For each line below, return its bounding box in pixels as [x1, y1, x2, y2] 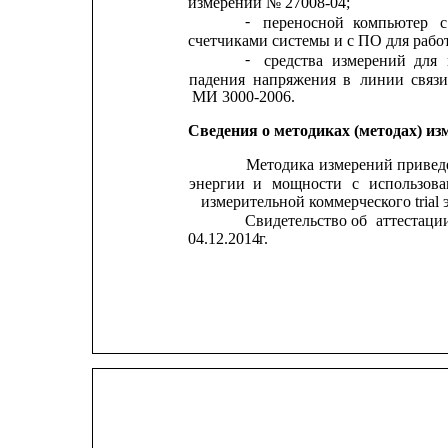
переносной [263, 14, 345, 32]
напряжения [252, 70, 336, 88]
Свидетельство [244, 211, 347, 229]
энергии [189, 174, 246, 192]
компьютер [353, 14, 429, 32]
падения [188, 70, 245, 88]
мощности [272, 174, 343, 192]
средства [264, 52, 324, 70]
